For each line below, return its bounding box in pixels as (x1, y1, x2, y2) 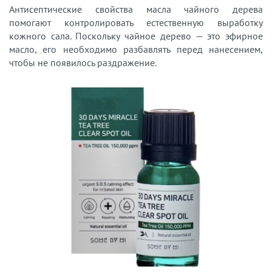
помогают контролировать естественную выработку (9, 16, 263, 29)
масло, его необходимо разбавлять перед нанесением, (9, 42, 263, 55)
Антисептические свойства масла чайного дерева (9, 2, 263, 15)
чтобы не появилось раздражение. (9, 56, 158, 69)
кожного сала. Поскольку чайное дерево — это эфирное (9, 29, 263, 42)
